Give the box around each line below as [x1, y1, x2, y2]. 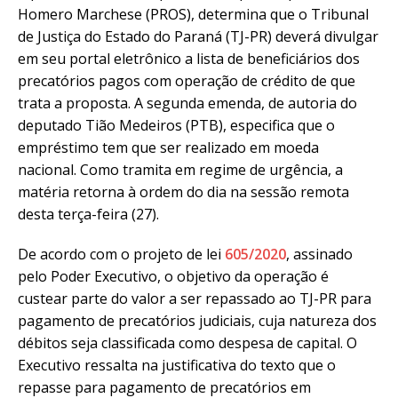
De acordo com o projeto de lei [18, 243, 225, 264]
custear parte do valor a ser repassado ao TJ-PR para [18, 288, 371, 308]
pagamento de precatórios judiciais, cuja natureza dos [18, 310, 377, 330]
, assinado [286, 243, 353, 264]
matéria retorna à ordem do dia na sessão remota [18, 181, 349, 202]
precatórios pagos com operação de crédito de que [18, 70, 355, 91]
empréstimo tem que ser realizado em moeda [18, 137, 319, 157]
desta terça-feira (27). [18, 203, 159, 224]
